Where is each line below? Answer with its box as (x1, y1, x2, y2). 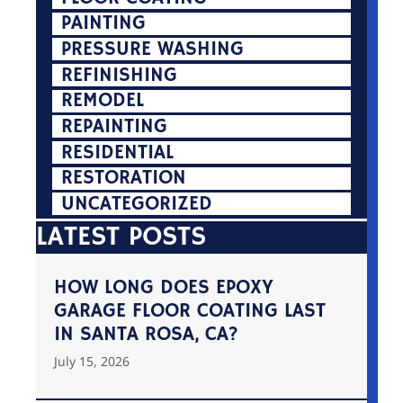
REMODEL (61, 88, 145, 114)
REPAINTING (61, 113, 168, 139)
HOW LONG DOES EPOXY (54, 275, 273, 301)
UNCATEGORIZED (61, 191, 213, 217)
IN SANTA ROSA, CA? (54, 322, 238, 348)
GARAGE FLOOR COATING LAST (54, 299, 326, 325)
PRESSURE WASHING (61, 36, 245, 62)
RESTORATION (61, 166, 187, 192)
